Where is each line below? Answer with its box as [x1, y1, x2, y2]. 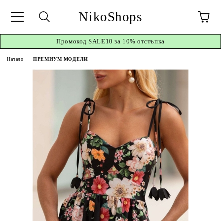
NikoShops [78, 9, 143, 24]
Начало [7, 56, 24, 62]
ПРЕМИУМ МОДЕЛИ [33, 56, 88, 62]
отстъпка [135, 37, 165, 45]
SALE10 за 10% [88, 37, 136, 45]
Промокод [56, 37, 89, 45]
